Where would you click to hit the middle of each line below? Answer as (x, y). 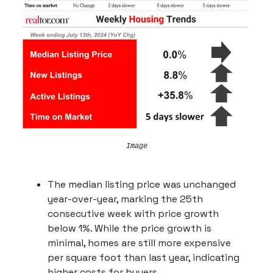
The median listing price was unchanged (142, 185)
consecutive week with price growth (133, 214)
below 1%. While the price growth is (129, 229)
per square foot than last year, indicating (144, 258)
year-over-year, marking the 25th (125, 199)
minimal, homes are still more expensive (139, 243)
